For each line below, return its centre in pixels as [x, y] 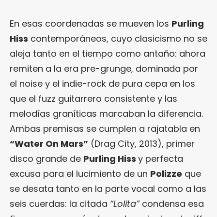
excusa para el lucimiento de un [80, 174]
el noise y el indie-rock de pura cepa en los [102, 84]
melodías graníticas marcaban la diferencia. [106, 114]
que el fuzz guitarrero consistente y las [93, 99]
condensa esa [172, 204]
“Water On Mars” [49, 144]
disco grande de [46, 159]
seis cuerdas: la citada [60, 204]
